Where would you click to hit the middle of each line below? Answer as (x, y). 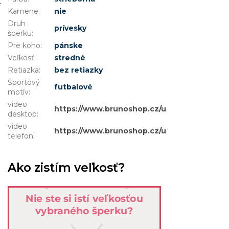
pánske (68, 46)
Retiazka (23, 70)
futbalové (73, 87)
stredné (70, 58)
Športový (24, 83)
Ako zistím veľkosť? (66, 168)
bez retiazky (78, 70)
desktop (22, 114)
